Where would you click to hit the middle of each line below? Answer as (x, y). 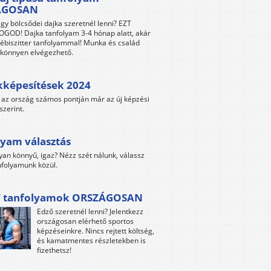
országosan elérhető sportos (85, 221)
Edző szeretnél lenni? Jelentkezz (90, 212)
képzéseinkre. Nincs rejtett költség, (96, 231)
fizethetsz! (54, 250)
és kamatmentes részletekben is (91, 241)
